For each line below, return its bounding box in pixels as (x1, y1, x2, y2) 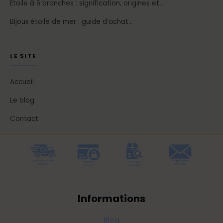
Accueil (10, 77, 34, 87)
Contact (10, 114, 38, 124)
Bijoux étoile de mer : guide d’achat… (10, 17, 133, 27)
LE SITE (10, 52, 37, 61)
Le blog (10, 96, 34, 106)
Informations (78, 192, 145, 206)
